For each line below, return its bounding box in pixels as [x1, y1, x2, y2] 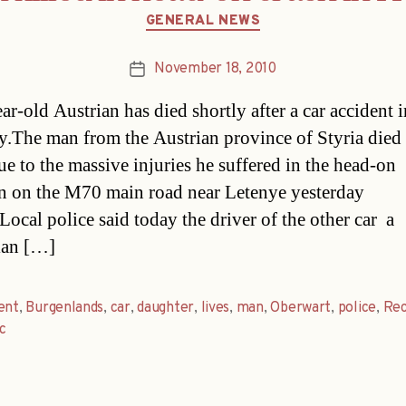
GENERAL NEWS [145, 12, 261, 30]
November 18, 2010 [154, 60, 276, 79]
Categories [202, 2, 281, 24]
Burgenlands [25, 299, 104, 318]
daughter [137, 299, 195, 318]
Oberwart [270, 299, 332, 318]
